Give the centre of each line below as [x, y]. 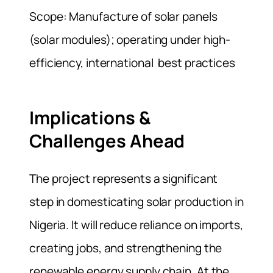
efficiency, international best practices [132, 62]
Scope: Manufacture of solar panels [123, 16]
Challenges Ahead [107, 141]
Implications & [90, 118]
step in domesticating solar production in [136, 201]
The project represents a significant [124, 178]
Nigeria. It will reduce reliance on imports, [136, 225]
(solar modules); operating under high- [130, 39]
